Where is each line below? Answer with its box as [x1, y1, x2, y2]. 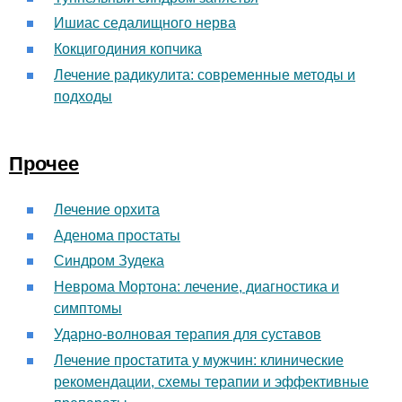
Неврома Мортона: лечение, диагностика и [54, 279, 339, 295]
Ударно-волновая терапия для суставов [54, 326, 321, 342]
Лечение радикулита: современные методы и [54, 67, 355, 83]
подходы [54, 89, 112, 104]
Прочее [9, 153, 79, 176]
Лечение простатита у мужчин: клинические [54, 352, 344, 368]
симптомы [54, 301, 122, 317]
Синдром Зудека [54, 253, 164, 269]
